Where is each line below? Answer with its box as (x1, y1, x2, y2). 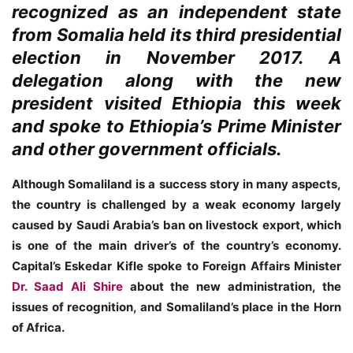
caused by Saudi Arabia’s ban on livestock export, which (12, 217, 341, 232)
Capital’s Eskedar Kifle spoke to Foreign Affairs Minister (12, 258, 341, 273)
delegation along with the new (12, 69, 341, 91)
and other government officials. (12, 138, 282, 159)
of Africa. (12, 319, 65, 335)
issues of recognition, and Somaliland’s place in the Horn (12, 299, 341, 314)
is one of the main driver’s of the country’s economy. (12, 237, 341, 253)
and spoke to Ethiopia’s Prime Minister (12, 115, 341, 136)
